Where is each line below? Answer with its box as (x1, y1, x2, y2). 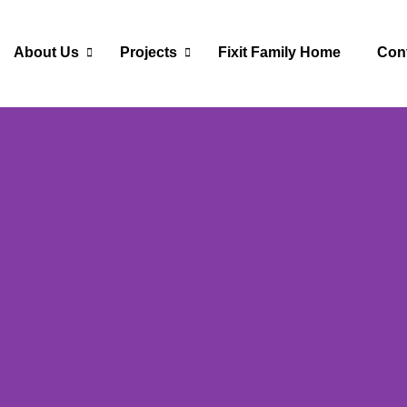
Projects (120, 45, 178, 60)
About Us (14, 45, 80, 60)
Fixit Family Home (218, 45, 342, 60)
